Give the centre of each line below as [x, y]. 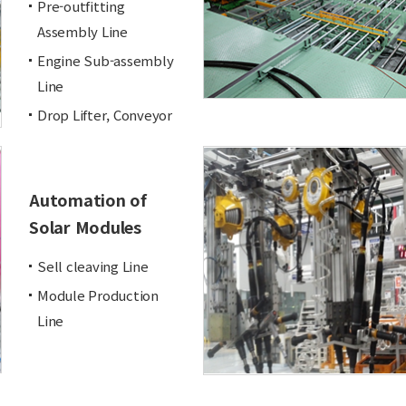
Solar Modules [85, 227]
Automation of [88, 199]
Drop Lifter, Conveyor [105, 115]
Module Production [98, 295]
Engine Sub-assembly [106, 60]
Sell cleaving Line [93, 266]
